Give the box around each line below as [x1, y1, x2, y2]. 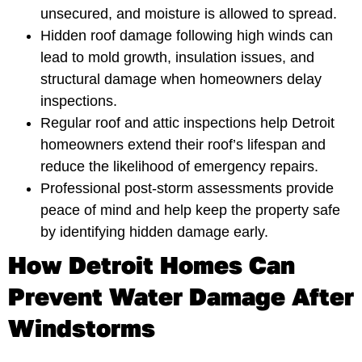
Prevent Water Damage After [8, 281, 354, 311]
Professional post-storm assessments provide [40, 179, 334, 196]
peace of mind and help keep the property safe [40, 201, 340, 218]
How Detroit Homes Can [8, 250, 295, 280]
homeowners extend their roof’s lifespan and [40, 136, 326, 153]
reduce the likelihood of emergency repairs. [40, 158, 318, 175]
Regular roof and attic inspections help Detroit [40, 114, 335, 131]
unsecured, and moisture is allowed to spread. [40, 5, 337, 22]
